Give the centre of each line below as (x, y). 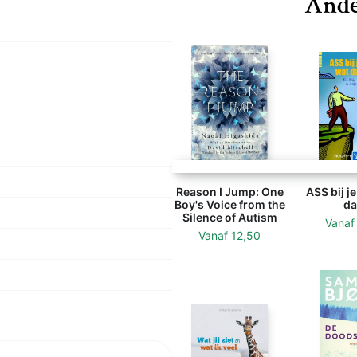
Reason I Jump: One (229, 192)
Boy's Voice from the (229, 204)
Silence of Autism (229, 217)
